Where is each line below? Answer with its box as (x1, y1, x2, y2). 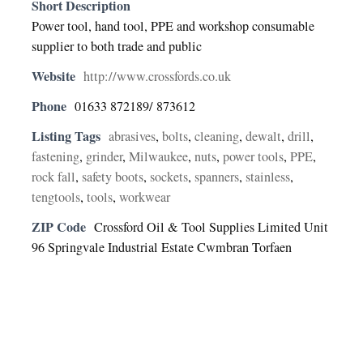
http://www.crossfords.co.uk (83, 66, 232, 85)
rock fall (32, 167, 76, 186)
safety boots (82, 167, 144, 186)
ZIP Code (32, 216, 87, 237)
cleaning (194, 126, 240, 145)
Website (32, 66, 76, 86)
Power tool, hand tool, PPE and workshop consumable (32, 16, 315, 35)
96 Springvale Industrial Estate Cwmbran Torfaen (32, 237, 293, 256)
